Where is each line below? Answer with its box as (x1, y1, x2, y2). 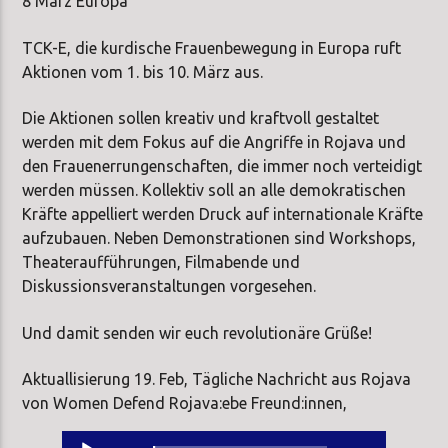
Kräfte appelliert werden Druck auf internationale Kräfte (22, 205, 424, 224)
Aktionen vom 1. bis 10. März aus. (22, 62, 264, 81)
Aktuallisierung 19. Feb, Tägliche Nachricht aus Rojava (22, 369, 412, 388)
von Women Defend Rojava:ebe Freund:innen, (22, 393, 348, 412)
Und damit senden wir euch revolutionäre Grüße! (22, 323, 373, 342)
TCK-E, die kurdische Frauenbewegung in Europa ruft (22, 38, 402, 57)
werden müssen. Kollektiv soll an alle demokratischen (22, 181, 407, 200)
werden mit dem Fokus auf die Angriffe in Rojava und (22, 133, 407, 152)
